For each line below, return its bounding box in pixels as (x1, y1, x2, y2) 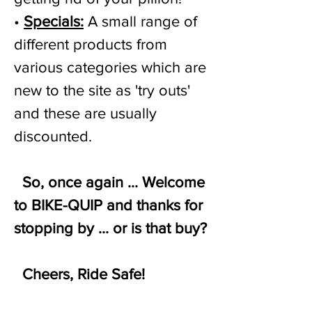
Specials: (24, 13, 84, 29)
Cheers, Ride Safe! (14, 266, 149, 282)
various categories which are (14, 59, 206, 75)
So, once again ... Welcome (14, 174, 205, 190)
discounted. (14, 128, 92, 144)
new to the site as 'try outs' (14, 82, 190, 98)
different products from (14, 36, 167, 52)
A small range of (88, 13, 197, 29)
